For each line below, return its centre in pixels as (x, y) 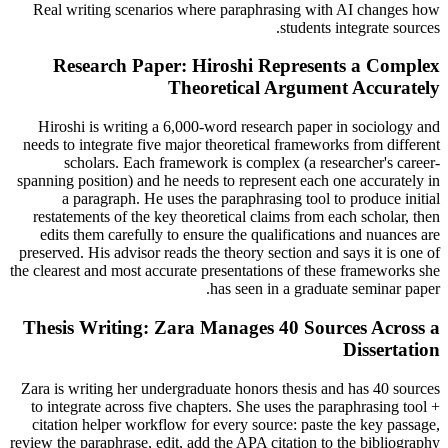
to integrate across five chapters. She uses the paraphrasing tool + (235, 406)
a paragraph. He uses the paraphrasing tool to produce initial (251, 199)
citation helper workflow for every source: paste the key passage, (236, 424)
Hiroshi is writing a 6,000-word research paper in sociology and (239, 127)
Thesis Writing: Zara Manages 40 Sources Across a (231, 327)
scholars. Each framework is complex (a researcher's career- (252, 163)
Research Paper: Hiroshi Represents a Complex (246, 66)
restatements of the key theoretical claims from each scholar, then (236, 217)
